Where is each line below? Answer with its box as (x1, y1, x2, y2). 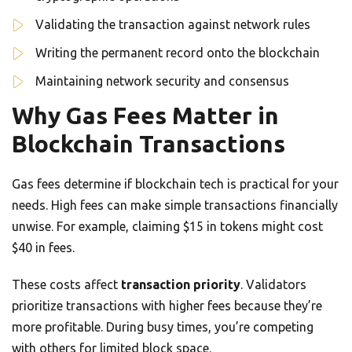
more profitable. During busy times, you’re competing (12, 320, 313, 335)
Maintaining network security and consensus (35, 74, 289, 89)
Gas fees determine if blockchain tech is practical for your (12, 177, 339, 192)
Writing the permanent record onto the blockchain (35, 46, 320, 60)
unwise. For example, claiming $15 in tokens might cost (12, 219, 323, 234)
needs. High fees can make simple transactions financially (12, 198, 338, 213)
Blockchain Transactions (12, 130, 285, 158)
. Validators (240, 277, 306, 292)
